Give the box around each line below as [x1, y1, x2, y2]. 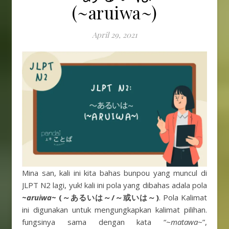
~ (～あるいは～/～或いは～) [52, 192, 159, 203]
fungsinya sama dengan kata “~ [22, 217, 171, 227]
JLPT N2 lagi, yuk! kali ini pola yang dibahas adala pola [22, 180, 207, 191]
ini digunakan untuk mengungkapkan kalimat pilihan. [22, 204, 207, 215]
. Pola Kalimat [159, 192, 207, 203]
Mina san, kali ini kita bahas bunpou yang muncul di [22, 168, 29, 178]
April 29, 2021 [91, 30, 138, 40]
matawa [171, 217, 198, 227]
